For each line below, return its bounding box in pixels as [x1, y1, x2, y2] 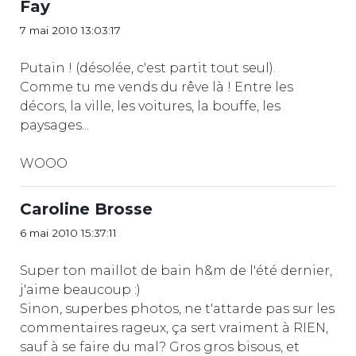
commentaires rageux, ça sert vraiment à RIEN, [20, 319, 328, 335]
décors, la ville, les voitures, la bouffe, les [20, 98, 281, 114]
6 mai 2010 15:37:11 [20, 226, 117, 239]
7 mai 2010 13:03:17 [20, 23, 121, 37]
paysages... [20, 117, 89, 133]
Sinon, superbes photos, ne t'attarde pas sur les [20, 300, 335, 316]
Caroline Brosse [20, 199, 153, 219]
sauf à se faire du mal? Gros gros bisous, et [20, 339, 300, 354]
